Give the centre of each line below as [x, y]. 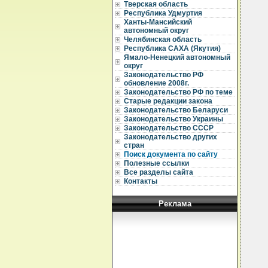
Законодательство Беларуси [176, 110]
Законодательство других [170, 137]
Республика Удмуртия [163, 13]
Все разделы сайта [159, 172]
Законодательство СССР [169, 128]
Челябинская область [163, 39]
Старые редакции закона [168, 101]
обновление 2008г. [156, 83]
